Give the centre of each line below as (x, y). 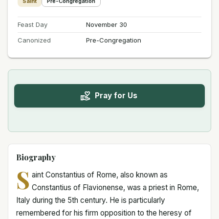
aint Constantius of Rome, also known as (99, 175)
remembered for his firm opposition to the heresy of (104, 213)
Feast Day (33, 24)
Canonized (34, 40)
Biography (36, 157)
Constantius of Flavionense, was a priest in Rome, (115, 187)
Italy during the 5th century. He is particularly (91, 200)
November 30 (106, 24)
